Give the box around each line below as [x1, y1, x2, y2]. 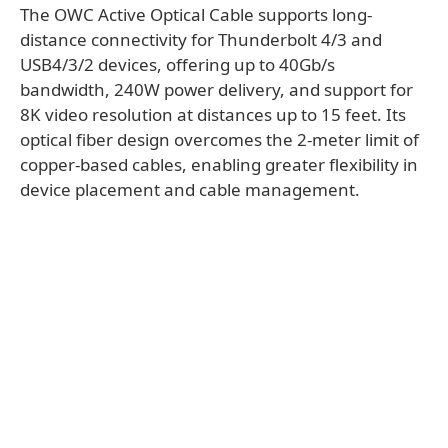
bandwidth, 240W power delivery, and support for [20, 78, 413, 102]
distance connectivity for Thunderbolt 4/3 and [20, 28, 382, 52]
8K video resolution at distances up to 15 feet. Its [20, 103, 406, 127]
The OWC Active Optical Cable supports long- [20, 3, 372, 27]
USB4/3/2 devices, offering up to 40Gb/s [20, 53, 335, 77]
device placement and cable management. [20, 178, 360, 202]
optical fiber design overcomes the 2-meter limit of [20, 128, 419, 152]
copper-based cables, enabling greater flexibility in [20, 153, 418, 177]
